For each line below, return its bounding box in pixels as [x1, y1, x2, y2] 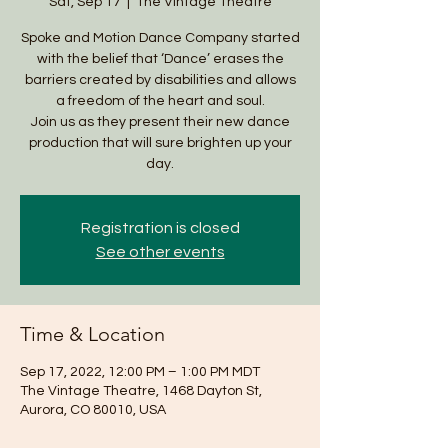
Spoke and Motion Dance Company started [20, 31, 300, 45]
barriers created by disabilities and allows [24, 73, 296, 87]
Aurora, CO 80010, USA [20, 403, 166, 417]
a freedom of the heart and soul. [55, 94, 265, 108]
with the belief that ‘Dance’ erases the [36, 52, 284, 66]
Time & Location [20, 322, 165, 346]
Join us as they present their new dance [30, 115, 290, 129]
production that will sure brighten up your [28, 136, 292, 150]
